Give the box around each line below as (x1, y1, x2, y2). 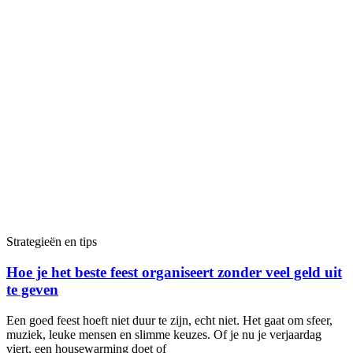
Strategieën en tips (6, 235, 97, 249)
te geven (6, 281, 58, 299)
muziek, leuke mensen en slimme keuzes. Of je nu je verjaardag (6, 327, 321, 341)
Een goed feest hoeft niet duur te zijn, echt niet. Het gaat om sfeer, (6, 313, 333, 327)
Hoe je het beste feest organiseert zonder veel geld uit (6, 264, 342, 281)
